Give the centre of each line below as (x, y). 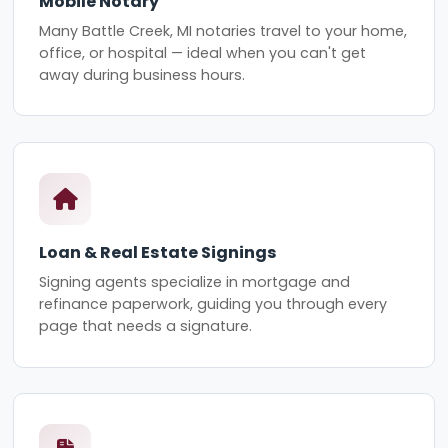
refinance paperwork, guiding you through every (213, 303)
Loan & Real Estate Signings (158, 253)
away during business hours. (142, 74)
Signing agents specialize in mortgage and (195, 281)
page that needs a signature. (146, 325)
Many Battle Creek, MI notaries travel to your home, (223, 30)
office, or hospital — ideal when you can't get (203, 52)
